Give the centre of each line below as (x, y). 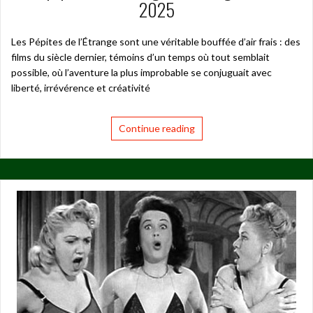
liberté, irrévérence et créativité (81, 87)
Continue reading (156, 128)
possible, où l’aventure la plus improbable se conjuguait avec (141, 72)
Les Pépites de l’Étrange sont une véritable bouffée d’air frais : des (156, 41)
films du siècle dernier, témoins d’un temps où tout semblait (140, 57)
